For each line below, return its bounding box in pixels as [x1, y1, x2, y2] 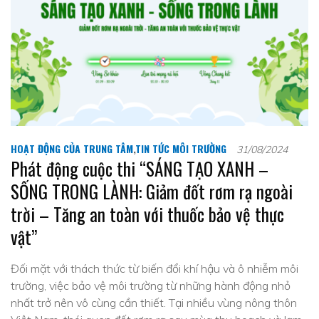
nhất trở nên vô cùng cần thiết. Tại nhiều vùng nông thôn [11, 296, 297, 310]
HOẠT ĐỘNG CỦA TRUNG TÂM [11, 141, 133, 156]
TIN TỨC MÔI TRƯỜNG [135, 141, 226, 156]
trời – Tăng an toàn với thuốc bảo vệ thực [11, 201, 284, 227]
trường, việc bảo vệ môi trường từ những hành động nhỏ [11, 278, 291, 293]
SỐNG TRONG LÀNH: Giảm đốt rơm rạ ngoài [11, 178, 293, 204]
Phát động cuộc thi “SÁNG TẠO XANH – [11, 155, 268, 182]
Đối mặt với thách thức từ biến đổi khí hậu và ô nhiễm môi [11, 261, 298, 276]
